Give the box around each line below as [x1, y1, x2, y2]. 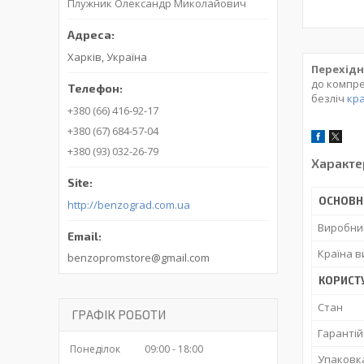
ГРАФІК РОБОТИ [71, 307, 166, 323]
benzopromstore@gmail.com [67, 250, 210, 266]
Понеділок [70, 342, 120, 357]
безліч [311, 91, 347, 106]
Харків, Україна [67, 50, 147, 65]
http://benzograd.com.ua [67, 197, 190, 213]
